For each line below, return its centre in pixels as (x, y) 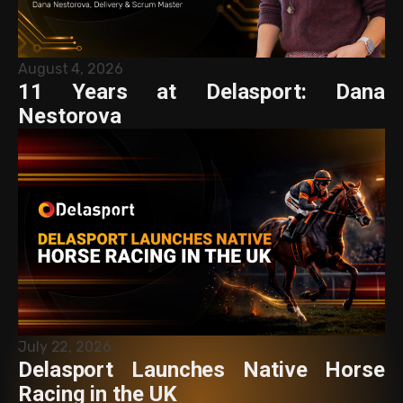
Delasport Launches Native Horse (201, 369)
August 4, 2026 (71, 69)
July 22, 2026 (65, 346)
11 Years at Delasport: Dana (201, 92)
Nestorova (70, 116)
